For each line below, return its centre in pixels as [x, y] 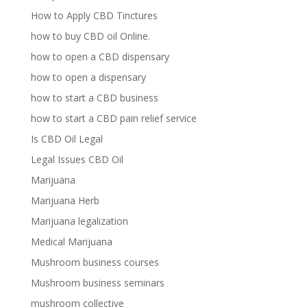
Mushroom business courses [95, 262]
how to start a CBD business [94, 98]
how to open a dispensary [88, 77]
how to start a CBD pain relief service [113, 118]
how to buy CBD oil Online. [90, 36]
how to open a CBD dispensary [100, 57]
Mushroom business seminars [97, 283]
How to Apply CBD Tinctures [94, 15]
